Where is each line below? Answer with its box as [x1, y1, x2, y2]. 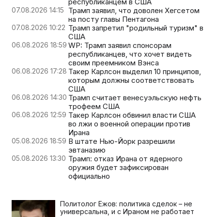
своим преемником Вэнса [68, 58, 159, 68]
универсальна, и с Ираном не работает [60, 207, 194, 216]
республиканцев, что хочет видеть [68, 49, 192, 59]
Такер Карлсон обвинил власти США [68, 110, 196, 120]
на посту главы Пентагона [68, 15, 159, 24]
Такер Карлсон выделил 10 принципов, [68, 67, 201, 77]
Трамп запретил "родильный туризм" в [68, 23, 203, 33]
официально [68, 171, 110, 181]
